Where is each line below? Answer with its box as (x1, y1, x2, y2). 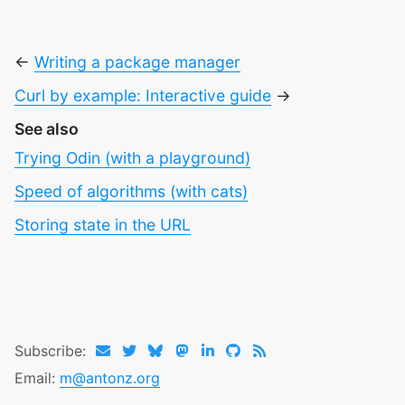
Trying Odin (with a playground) (14, 148, 250, 168)
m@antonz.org (60, 369, 160, 388)
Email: (14, 369, 60, 388)
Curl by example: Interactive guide (14, 86, 271, 106)
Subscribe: (14, 342, 90, 361)
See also (14, 119, 79, 139)
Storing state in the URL (14, 215, 191, 235)
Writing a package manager (34, 52, 240, 72)
